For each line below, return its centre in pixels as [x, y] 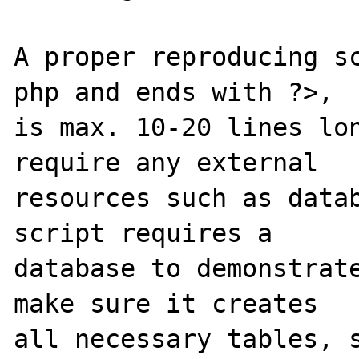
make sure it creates [166, 303]
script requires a [143, 233]
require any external [166, 162]
